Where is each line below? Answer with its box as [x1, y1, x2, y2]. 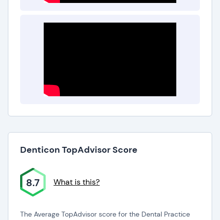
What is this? [54, 177, 100, 187]
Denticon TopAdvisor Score [20, 144, 137, 156]
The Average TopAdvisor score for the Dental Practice [20, 210, 190, 219]
